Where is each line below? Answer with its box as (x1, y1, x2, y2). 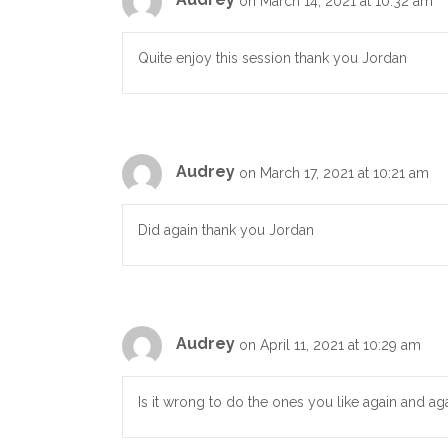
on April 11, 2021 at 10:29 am (239, 336, 421, 353)
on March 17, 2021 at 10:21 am (239, 164, 429, 181)
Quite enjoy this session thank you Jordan (138, 49, 407, 66)
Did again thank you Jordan (138, 221, 314, 238)
